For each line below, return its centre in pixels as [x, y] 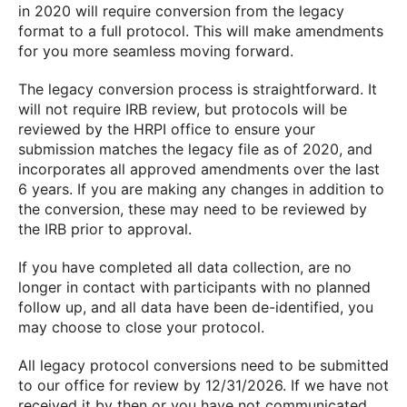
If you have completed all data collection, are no [185, 267]
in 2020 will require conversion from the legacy [181, 11]
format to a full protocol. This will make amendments [201, 31]
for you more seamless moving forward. [156, 51]
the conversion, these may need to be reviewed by [193, 209]
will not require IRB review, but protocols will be [183, 109]
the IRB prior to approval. [105, 229]
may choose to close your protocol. [141, 327]
